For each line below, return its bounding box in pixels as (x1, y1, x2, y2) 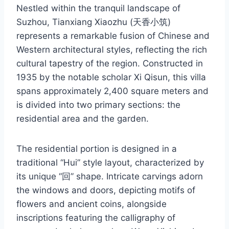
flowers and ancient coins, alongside (16, 198, 167, 209)
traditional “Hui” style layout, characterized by (16, 157, 204, 168)
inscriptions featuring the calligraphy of (16, 212, 175, 223)
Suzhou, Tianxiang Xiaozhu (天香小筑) (16, 16, 171, 27)
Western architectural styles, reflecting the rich (16, 44, 207, 55)
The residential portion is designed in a (16, 143, 177, 154)
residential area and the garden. (16, 113, 149, 124)
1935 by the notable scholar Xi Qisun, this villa (16, 72, 206, 82)
